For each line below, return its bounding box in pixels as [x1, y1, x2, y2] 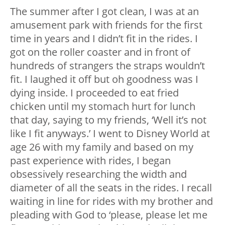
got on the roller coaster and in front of [10, 45, 190, 59]
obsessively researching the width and [10, 167, 187, 181]
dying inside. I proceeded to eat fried [10, 86, 179, 100]
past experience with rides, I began [10, 154, 171, 168]
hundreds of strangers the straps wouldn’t [10, 59, 205, 73]
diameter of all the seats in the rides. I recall [10, 181, 212, 195]
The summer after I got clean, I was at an [10, 5, 199, 19]
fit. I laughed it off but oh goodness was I [10, 72, 198, 86]
